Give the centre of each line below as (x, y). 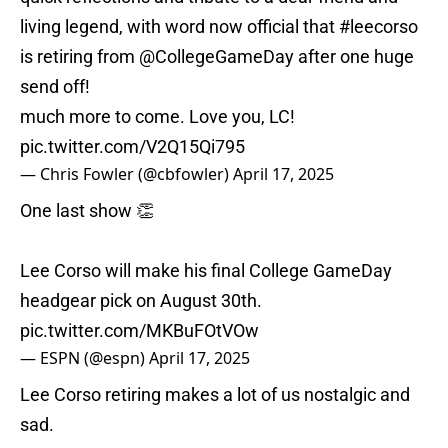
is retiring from (79, 57)
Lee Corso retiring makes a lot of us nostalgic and (215, 395)
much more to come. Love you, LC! (157, 117)
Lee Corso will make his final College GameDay (206, 271)
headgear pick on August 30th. (141, 301)
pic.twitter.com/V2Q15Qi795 (132, 147)
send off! (55, 87)
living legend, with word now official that (179, 27)
